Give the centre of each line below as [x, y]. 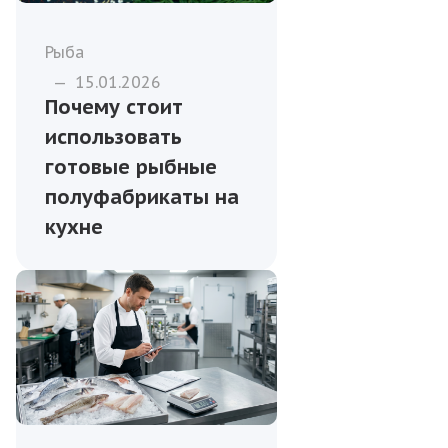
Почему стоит [114, 106]
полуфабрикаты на [142, 196]
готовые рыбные [131, 166]
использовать [113, 136]
